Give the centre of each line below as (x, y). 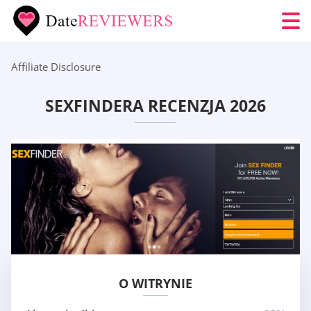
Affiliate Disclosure (56, 67)
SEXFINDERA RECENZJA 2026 (155, 106)
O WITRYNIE (155, 284)
